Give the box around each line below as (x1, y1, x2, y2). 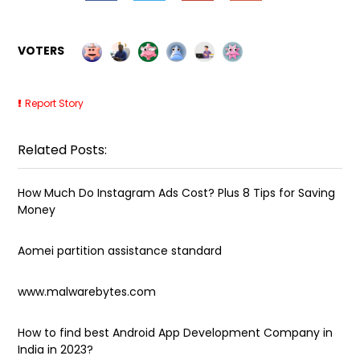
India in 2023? (18, 341, 94, 358)
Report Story (25, 96, 84, 110)
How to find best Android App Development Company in (18, 324, 333, 341)
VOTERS (18, 42, 65, 59)
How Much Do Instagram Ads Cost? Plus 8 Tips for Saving (18, 184, 336, 201)
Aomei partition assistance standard (18, 242, 223, 259)
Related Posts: (18, 140, 108, 159)
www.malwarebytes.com (18, 283, 157, 300)
